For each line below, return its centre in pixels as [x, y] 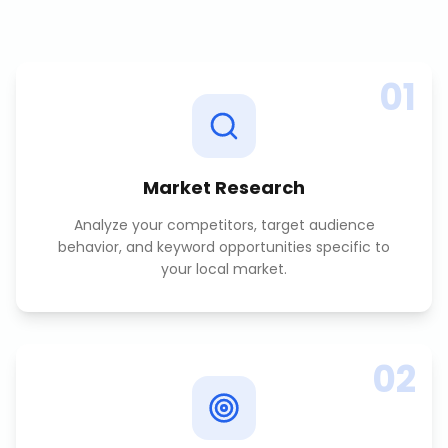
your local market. [224, 269]
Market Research [224, 187]
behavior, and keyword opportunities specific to [224, 247]
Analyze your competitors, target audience [224, 225]
